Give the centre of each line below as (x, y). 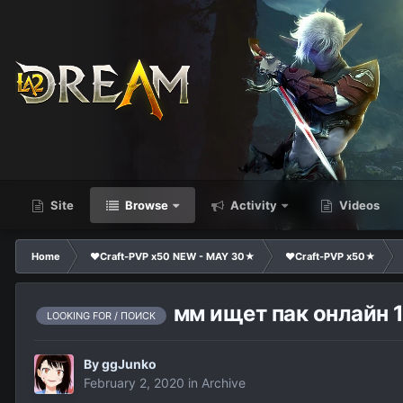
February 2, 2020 (134, 383)
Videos (358, 205)
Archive (224, 383)
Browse (145, 205)
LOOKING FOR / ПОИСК (101, 315)
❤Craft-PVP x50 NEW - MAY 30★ (173, 256)
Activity (252, 205)
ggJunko (129, 364)
